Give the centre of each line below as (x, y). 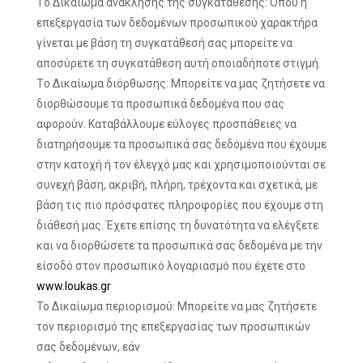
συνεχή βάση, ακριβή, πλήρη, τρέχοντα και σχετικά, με (177, 185)
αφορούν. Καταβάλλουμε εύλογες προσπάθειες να (167, 124)
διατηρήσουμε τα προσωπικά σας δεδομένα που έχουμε (181, 144)
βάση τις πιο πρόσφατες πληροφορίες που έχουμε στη (180, 205)
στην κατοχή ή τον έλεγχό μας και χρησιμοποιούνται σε (181, 164)
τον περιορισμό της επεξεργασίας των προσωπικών (173, 327)
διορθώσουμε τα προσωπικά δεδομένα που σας (160, 104)
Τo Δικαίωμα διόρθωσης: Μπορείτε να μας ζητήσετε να (181, 83)
